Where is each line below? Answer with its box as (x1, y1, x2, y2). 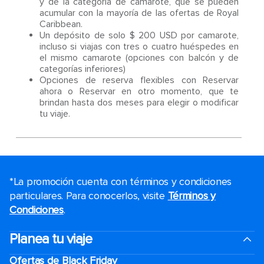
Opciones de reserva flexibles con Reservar (39, 74, 239, 86)
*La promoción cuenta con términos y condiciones (9, 175, 232, 188)
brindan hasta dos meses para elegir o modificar (39, 97, 239, 108)
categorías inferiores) (39, 63, 126, 75)
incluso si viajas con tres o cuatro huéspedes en (39, 41, 239, 52)
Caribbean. (39, 18, 82, 30)
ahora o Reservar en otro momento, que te (39, 85, 239, 97)
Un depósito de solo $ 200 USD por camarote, (39, 29, 239, 41)
